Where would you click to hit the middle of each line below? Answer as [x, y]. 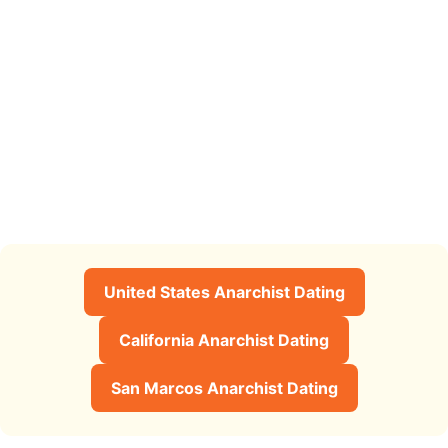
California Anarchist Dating [224, 339]
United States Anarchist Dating [224, 291]
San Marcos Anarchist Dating [224, 387]
